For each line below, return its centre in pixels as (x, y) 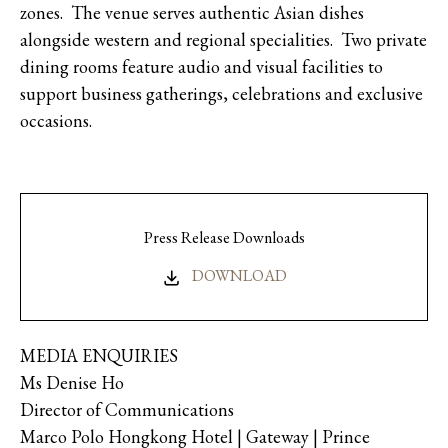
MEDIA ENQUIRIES (99, 355)
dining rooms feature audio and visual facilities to (201, 67)
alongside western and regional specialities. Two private (223, 40)
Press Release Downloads (224, 238)
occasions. (56, 121)
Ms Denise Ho (72, 382)
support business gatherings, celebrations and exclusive (221, 94)
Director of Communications (129, 409)
